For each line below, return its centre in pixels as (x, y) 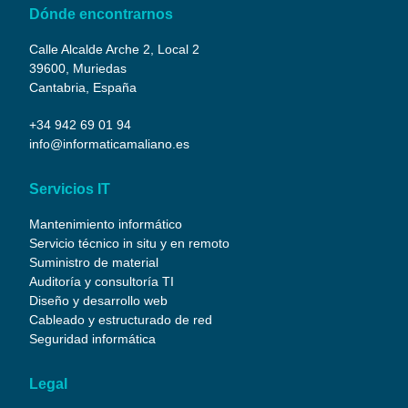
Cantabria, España (83, 87)
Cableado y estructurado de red (121, 319)
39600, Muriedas (78, 68)
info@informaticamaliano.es (110, 143)
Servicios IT (70, 189)
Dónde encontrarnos (102, 14)
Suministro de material (94, 262)
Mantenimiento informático (106, 224)
